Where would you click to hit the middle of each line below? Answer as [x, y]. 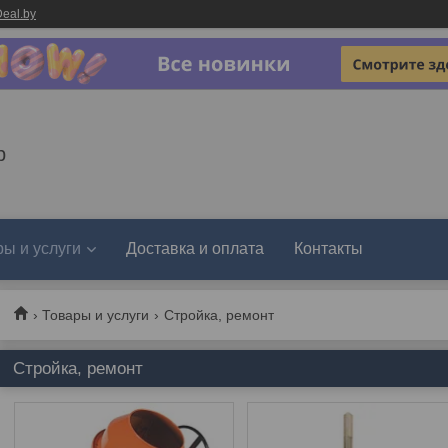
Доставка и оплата [195, 248]
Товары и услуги [96, 314]
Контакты [328, 248]
